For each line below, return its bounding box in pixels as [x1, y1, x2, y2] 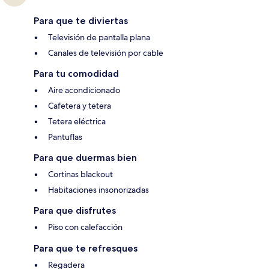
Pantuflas [48, 131, 82, 143]
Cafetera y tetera [48, 100, 111, 112]
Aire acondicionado [48, 85, 120, 96]
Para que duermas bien [34, 152, 137, 164]
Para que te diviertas [34, 15, 128, 27]
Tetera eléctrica [48, 116, 106, 127]
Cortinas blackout [48, 169, 113, 180]
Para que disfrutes [34, 205, 116, 217]
